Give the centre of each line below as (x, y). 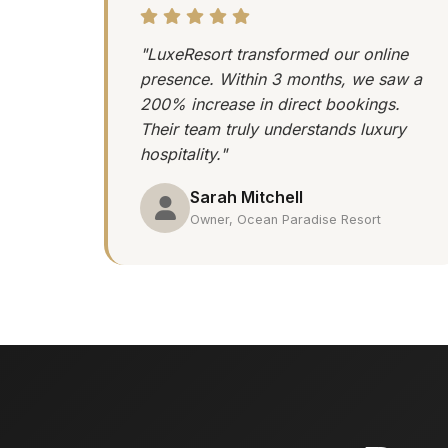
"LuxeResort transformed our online (274, 53)
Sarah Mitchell (246, 197)
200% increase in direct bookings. (270, 103)
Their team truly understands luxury (273, 128)
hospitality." (183, 153)
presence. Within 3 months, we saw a (281, 78)
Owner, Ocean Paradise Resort (285, 220)
